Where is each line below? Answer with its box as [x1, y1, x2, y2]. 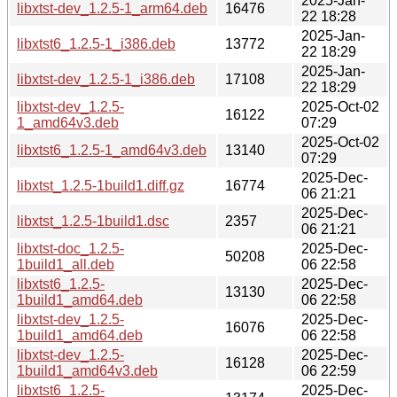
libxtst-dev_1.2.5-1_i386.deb [17, 71, 195, 87]
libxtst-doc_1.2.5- [17, 240, 124, 256]
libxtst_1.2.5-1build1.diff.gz [17, 177, 184, 193]
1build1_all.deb [17, 256, 114, 272]
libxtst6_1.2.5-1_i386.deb [17, 35, 175, 51]
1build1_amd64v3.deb [17, 362, 158, 378]
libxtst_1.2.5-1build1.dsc [17, 213, 169, 229]
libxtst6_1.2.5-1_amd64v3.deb [17, 142, 206, 158]
